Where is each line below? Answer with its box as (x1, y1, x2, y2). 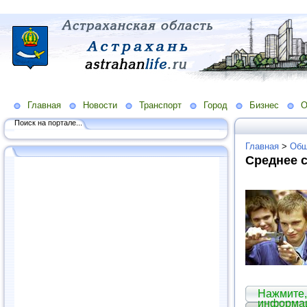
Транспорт (139, 99, 182, 110)
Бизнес (249, 99, 279, 110)
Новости (83, 99, 117, 110)
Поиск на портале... (14, 118, 82, 127)
